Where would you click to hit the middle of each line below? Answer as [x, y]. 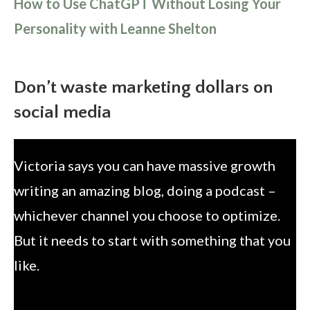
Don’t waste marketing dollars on [144, 87]
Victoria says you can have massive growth [145, 165]
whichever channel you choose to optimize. [147, 215]
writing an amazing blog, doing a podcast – [145, 190]
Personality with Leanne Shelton [115, 28]
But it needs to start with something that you [152, 240]
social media [63, 112]
